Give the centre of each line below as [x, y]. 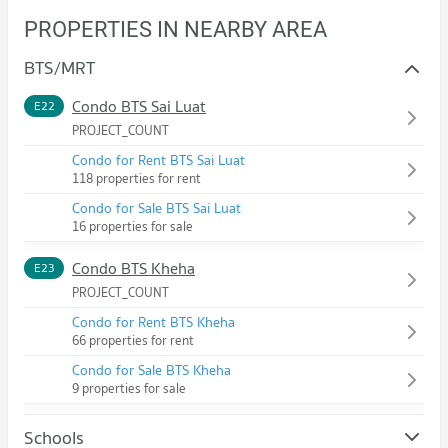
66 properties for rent [133, 341]
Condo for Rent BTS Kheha [153, 322]
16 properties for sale [132, 227]
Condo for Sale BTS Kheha [151, 370]
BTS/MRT [59, 68]
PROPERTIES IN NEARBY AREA [175, 30]
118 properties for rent [136, 179]
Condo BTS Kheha [133, 268]
